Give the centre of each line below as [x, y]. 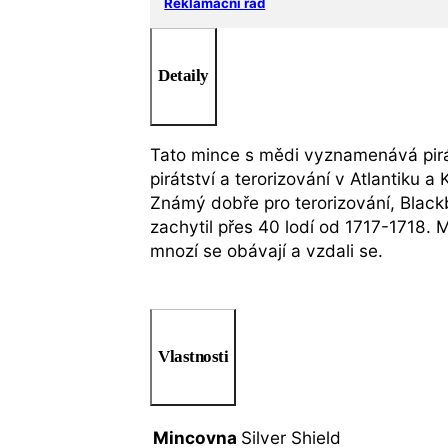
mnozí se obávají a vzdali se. [267, 250]
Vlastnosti [193, 356]
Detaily [183, 76]
